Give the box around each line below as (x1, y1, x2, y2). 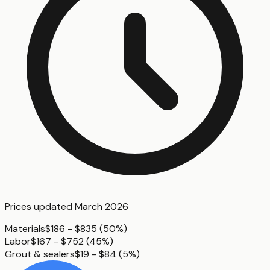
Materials (5, 222, 45, 236)
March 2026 (75, 200, 128, 213)
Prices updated (5, 200, 75, 213)
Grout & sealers (5, 248, 75, 261)
